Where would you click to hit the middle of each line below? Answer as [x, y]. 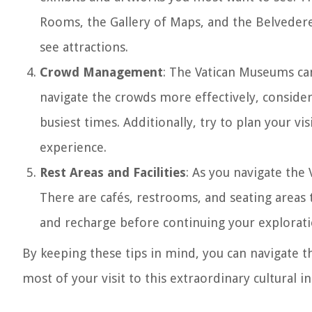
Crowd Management [101, 72]
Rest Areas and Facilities [113, 172]
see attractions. [84, 47]
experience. [73, 147]
